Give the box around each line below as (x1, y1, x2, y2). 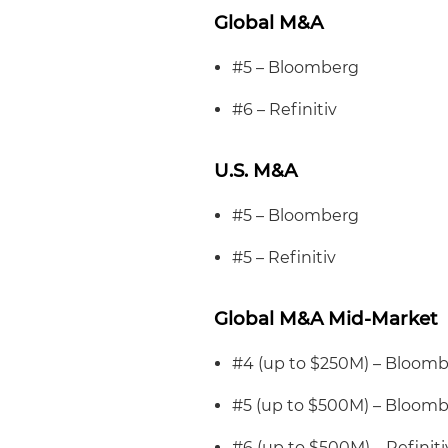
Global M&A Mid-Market (214, 307, 439, 330)
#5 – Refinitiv (232, 248, 337, 267)
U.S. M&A (214, 159, 298, 182)
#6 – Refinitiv (232, 100, 338, 119)
